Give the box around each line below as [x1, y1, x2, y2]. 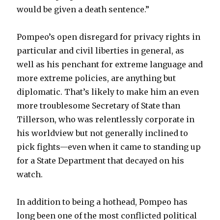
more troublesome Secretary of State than [17, 100, 181, 110]
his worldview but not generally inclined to [17, 128, 189, 138]
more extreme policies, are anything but [17, 73, 176, 83]
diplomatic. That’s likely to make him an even [17, 86, 199, 97]
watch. [17, 169, 43, 179]
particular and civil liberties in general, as [17, 45, 185, 55]
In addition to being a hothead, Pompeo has [17, 196, 188, 207]
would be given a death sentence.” [17, 4, 150, 14]
